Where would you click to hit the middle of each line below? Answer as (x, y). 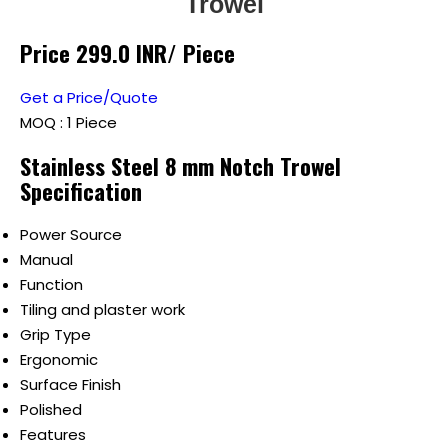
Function (51, 285)
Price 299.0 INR (93, 53)
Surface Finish (70, 385)
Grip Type (55, 335)
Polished (51, 410)
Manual (46, 260)
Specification (81, 190)
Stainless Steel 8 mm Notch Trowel (180, 165)
